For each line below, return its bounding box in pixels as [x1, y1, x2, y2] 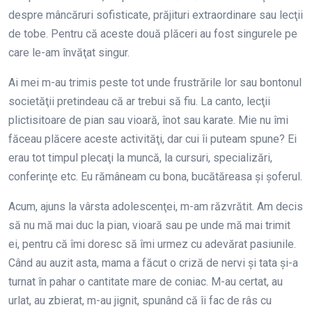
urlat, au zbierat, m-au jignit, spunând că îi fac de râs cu [8, 294, 272, 307]
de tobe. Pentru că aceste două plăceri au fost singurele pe [8, 27, 297, 40]
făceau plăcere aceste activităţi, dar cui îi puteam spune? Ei [8, 132, 297, 146]
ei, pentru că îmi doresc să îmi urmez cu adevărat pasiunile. [8, 237, 296, 251]
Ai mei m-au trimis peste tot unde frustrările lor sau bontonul [8, 76, 302, 89]
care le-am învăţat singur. [8, 46, 130, 59]
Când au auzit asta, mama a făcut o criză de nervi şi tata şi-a [8, 256, 298, 270]
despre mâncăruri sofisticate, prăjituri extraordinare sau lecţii [8, 8, 303, 22]
